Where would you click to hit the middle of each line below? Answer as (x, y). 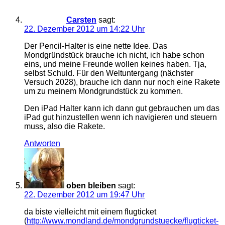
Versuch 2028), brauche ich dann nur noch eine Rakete (122, 82)
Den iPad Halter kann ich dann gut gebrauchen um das (122, 108)
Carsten (81, 20)
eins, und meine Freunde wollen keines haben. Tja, (115, 64)
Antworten (42, 143)
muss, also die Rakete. (65, 126)
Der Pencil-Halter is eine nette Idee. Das (96, 46)
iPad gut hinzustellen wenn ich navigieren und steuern (121, 117)
